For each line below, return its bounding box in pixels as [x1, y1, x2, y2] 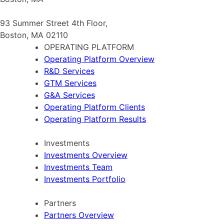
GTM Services [44, 77, 96, 88]
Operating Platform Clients [44, 101, 145, 112]
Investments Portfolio [44, 173, 125, 184]
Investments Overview [44, 149, 127, 160]
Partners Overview [44, 209, 114, 220]
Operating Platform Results [44, 113, 146, 124]
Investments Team [44, 161, 112, 172]
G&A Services [44, 89, 95, 100]
